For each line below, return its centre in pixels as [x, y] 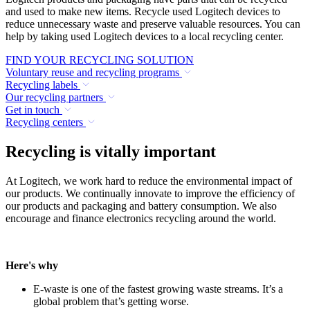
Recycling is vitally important [111, 152]
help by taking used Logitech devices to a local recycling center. [145, 37]
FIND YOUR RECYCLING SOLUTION [100, 60]
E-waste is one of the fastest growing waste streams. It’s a [158, 289]
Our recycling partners [54, 98]
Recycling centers [44, 122]
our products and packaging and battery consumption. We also [141, 206]
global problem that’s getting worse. [111, 302]
